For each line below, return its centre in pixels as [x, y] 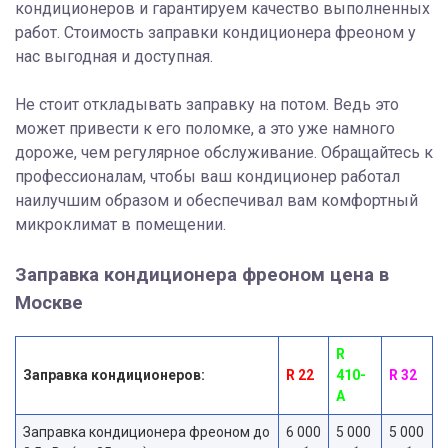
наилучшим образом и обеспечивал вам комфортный [216, 201]
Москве [49, 303]
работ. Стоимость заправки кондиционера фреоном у [215, 33]
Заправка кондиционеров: [114, 375]
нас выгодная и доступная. [114, 57]
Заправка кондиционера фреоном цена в [202, 275]
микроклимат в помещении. [120, 225]
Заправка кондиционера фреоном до [146, 432]
